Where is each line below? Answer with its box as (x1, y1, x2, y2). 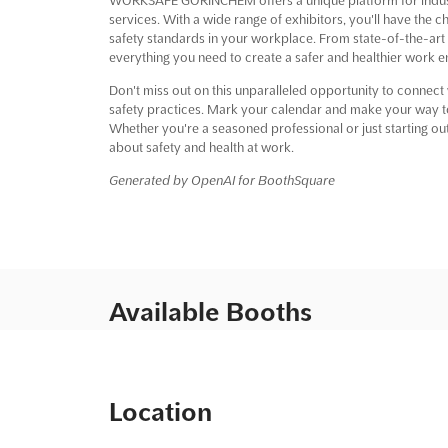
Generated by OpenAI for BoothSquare (108, 172, 335, 187)
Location (108, 397, 212, 426)
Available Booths (108, 297, 312, 326)
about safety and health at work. (108, 139, 294, 154)
